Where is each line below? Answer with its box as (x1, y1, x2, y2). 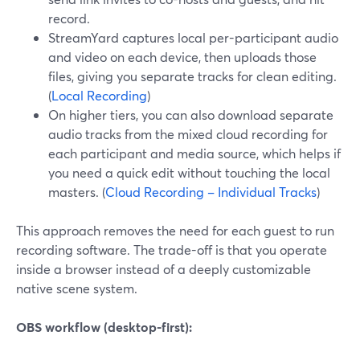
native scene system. (16, 280, 137, 297)
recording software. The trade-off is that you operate (16, 241, 327, 258)
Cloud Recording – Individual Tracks (105, 183, 317, 200)
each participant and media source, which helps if (48, 145, 341, 162)
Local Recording (51, 87, 147, 104)
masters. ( (48, 183, 105, 200)
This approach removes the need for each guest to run (16, 222, 334, 239)
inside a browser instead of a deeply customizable (16, 260, 311, 277)
